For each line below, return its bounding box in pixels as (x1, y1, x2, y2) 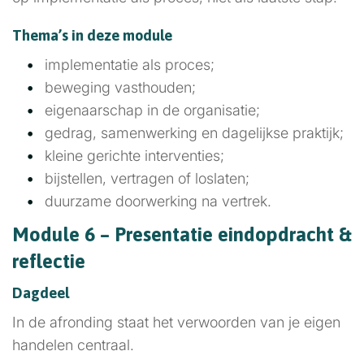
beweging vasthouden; (45, 79, 196, 96)
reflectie (12, 250, 85, 272)
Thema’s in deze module (12, 27, 172, 44)
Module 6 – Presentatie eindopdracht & (12, 223, 352, 245)
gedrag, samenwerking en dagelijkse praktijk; (45, 124, 344, 141)
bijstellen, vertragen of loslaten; (45, 170, 249, 187)
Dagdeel (12, 284, 69, 301)
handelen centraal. (12, 336, 134, 353)
